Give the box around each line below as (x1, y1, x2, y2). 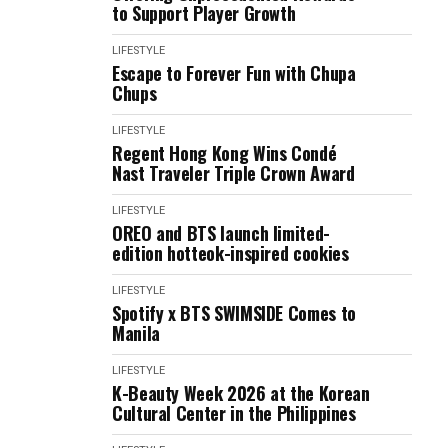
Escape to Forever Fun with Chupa (112, 60, 356, 86)
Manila (112, 320, 160, 346)
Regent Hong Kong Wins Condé (112, 140, 337, 166)
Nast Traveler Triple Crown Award (112, 160, 355, 186)
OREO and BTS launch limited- (112, 220, 330, 246)
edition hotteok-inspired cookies (112, 240, 349, 266)
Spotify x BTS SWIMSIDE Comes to (112, 300, 356, 326)
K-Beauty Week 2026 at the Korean (112, 380, 370, 406)
